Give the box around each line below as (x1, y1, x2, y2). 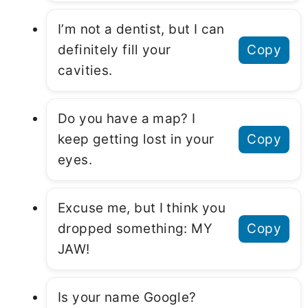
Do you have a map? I (58, 110, 196, 126)
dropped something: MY (58, 220, 212, 236)
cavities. (58, 62, 113, 78)
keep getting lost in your (58, 131, 214, 147)
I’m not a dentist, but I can (58, 21, 225, 37)
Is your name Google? (58, 289, 197, 305)
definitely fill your (58, 41, 171, 58)
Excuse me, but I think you (58, 199, 225, 216)
